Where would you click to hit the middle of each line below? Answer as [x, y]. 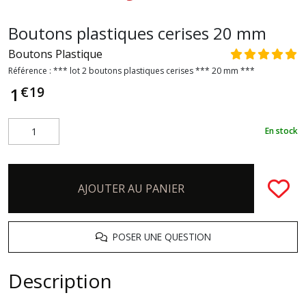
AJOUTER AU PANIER [131, 188]
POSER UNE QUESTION [159, 236]
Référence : [31, 70]
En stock [281, 131]
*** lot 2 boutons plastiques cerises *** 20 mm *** [154, 70]
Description [60, 280]
